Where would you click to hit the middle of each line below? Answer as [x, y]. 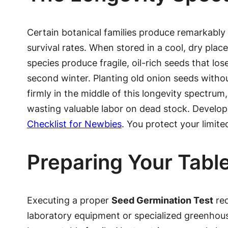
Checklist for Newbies [74, 124]
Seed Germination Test [162, 201]
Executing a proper [69, 201]
